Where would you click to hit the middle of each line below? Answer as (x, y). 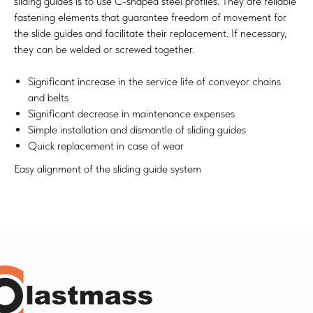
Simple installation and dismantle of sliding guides (137, 130)
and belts (48, 97)
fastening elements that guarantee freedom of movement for (150, 17)
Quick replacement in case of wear (106, 146)
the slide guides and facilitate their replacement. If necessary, (150, 33)
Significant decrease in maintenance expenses (131, 114)
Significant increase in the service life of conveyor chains (154, 81)
